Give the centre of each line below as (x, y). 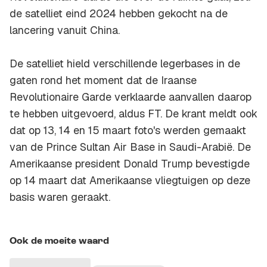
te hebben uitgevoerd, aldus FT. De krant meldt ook (133, 114)
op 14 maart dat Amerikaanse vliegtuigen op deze (130, 181)
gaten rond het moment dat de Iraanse (103, 80)
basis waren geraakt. (60, 197)
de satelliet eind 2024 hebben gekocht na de (119, 14)
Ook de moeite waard (59, 242)
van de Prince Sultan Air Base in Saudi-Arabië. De (130, 147)
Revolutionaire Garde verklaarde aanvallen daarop (131, 97)
